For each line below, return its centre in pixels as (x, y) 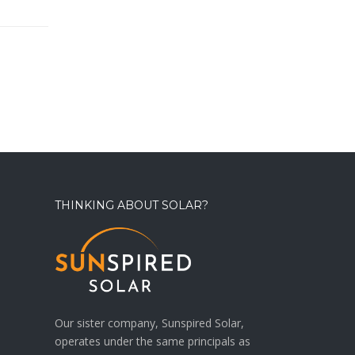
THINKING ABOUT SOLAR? (131, 206)
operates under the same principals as (152, 341)
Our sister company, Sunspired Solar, (149, 323)
